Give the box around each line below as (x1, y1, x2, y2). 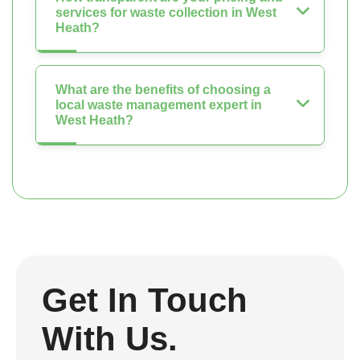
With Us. (42, 319, 178, 358)
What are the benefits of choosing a (55, 82, 271, 96)
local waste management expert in (55, 97, 262, 112)
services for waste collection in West (55, 5, 276, 19)
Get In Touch (42, 280, 247, 319)
